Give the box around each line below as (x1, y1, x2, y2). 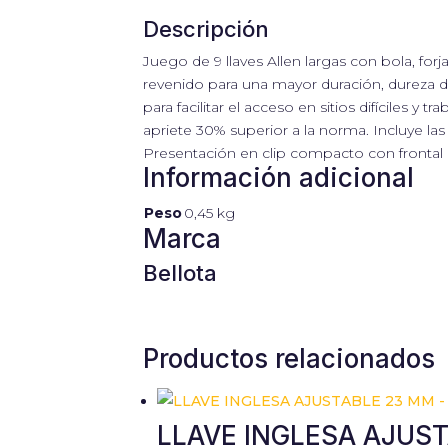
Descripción (143, 15, 270, 42)
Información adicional (143, 161, 415, 193)
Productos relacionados (143, 343, 436, 375)
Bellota (143, 259, 218, 286)
